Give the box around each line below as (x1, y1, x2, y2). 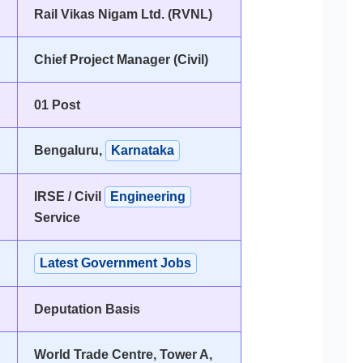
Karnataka (110, 143, 174, 157)
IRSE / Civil (33, 189, 105, 203)
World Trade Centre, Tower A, (33, 347, 212, 361)
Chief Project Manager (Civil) (33, 52, 208, 66)
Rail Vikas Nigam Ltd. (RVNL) (33, 6, 212, 21)
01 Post (33, 97, 80, 112)
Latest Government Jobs (39, 255, 191, 270)
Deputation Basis (33, 301, 140, 316)
